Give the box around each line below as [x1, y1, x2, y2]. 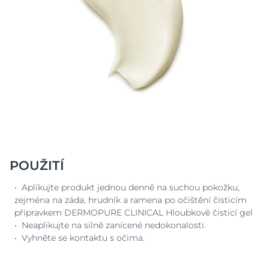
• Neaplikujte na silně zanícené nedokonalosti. [14, 220, 206, 231]
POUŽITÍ [10, 158, 64, 174]
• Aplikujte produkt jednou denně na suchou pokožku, [14, 182, 240, 193]
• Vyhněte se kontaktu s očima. [14, 232, 145, 244]
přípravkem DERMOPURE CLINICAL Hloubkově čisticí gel [14, 207, 253, 219]
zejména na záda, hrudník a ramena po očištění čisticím [14, 195, 247, 206]
